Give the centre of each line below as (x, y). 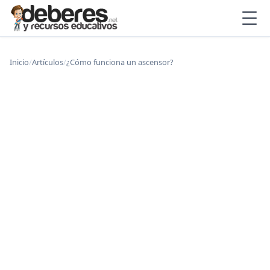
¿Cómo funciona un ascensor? (120, 62)
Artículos (48, 62)
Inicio (19, 62)
